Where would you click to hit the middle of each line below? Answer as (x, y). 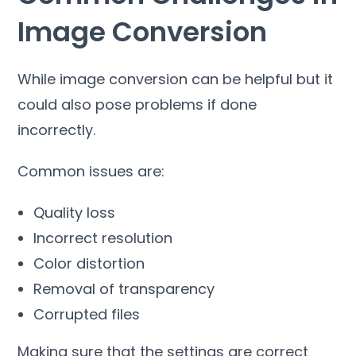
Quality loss (75, 212)
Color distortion (89, 263)
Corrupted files (87, 314)
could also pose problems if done (137, 104)
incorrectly (56, 130)
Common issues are (90, 171)
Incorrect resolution (103, 238)
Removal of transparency (124, 288)
